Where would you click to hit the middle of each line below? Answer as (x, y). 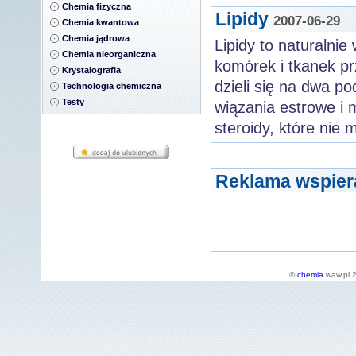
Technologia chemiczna (112, 86)
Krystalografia (91, 70)
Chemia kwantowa (101, 22)
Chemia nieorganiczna (109, 54)
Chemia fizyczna (97, 6)
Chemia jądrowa (96, 38)
